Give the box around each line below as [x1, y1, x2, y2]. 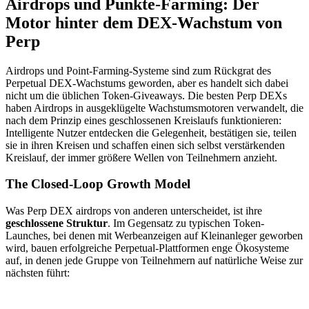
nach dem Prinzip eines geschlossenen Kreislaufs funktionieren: [6, 114, 281, 126]
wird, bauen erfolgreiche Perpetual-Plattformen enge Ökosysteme [6, 242, 289, 255]
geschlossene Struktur [6, 217, 108, 230]
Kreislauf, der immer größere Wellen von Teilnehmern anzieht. [6, 151, 277, 163]
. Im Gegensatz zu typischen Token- [108, 217, 264, 230]
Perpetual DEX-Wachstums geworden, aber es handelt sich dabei [6, 77, 288, 89]
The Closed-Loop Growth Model [6, 177, 190, 192]
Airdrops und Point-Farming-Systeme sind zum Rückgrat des [6, 64, 271, 77]
